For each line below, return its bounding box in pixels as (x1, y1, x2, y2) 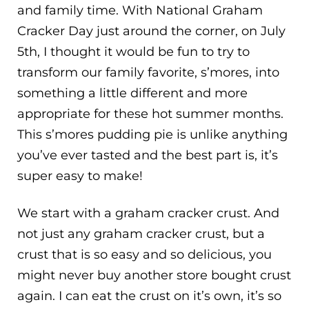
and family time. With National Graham (17, 3, 263, 19)
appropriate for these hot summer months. (17, 106, 283, 122)
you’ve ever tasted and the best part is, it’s (17, 148, 278, 163)
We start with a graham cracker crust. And (17, 205, 279, 221)
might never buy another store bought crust (17, 267, 291, 283)
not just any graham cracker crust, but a (17, 226, 265, 241)
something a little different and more (17, 86, 248, 101)
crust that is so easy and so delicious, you (17, 246, 272, 262)
